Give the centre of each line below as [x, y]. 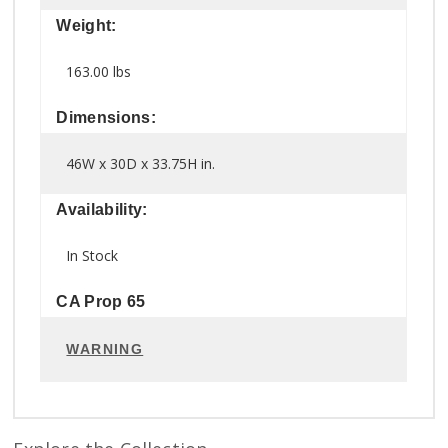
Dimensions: [106, 117]
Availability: [102, 209]
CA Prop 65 [101, 301]
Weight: [86, 25]
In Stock [92, 255]
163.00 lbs [99, 71]
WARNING [105, 348]
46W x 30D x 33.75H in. [141, 163]
